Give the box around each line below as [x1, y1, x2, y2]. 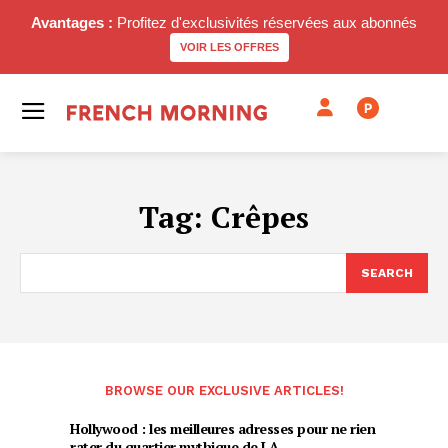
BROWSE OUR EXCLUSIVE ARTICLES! [104, 383, 344, 398]
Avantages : [31, 14, 113, 31]
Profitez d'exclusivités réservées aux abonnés [113, 14, 417, 31]
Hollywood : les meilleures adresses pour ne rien [70, 419, 375, 438]
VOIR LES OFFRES [179, 41, 279, 53]
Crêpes [211, 197, 309, 237]
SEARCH [361, 266, 413, 280]
